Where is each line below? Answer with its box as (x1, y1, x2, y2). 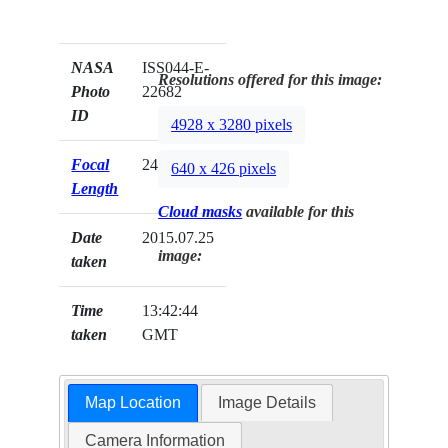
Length (71, 180, 119, 198)
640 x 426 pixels (171, 160, 277, 178)
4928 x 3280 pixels (171, 116, 293, 134)
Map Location (84, 394, 181, 412)
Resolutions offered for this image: (158, 71, 383, 89)
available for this (242, 203, 355, 221)
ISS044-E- (142, 59, 210, 77)
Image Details (218, 394, 317, 412)
